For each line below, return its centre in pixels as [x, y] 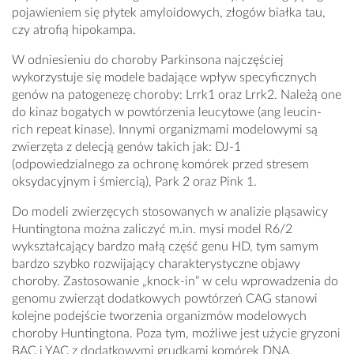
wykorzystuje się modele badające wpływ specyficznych [164, 78]
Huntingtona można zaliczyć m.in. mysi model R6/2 [152, 230]
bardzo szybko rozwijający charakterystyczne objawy [156, 264]
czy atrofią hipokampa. [74, 30]
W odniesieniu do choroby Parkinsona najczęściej [148, 60]
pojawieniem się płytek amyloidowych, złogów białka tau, [169, 13]
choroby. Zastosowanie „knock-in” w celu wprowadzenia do [175, 282]
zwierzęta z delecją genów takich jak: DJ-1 [126, 147]
